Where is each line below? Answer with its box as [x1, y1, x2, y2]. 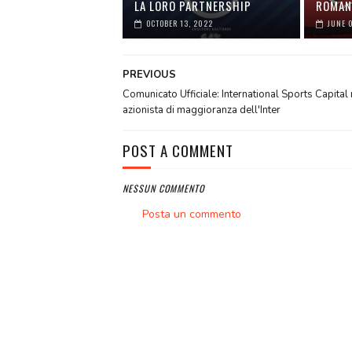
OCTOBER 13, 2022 [145, 17, 213, 30]
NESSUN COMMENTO [122, 181, 204, 196]
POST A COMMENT [122, 139, 233, 162]
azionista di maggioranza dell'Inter [122, 103, 280, 118]
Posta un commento [141, 207, 241, 222]
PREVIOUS [122, 68, 176, 82]
